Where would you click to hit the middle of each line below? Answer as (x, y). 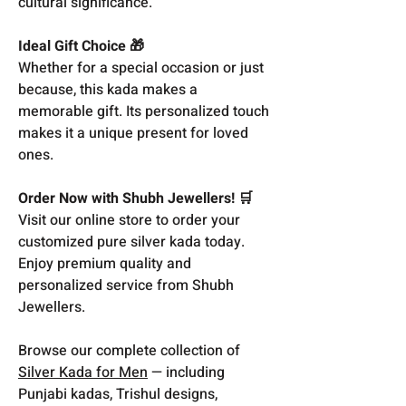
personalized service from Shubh (126, 285)
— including (186, 372)
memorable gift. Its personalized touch (144, 111)
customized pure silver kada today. (131, 242)
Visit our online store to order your (129, 220)
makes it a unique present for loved (133, 133)
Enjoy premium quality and (105, 263)
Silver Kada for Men (83, 372)
